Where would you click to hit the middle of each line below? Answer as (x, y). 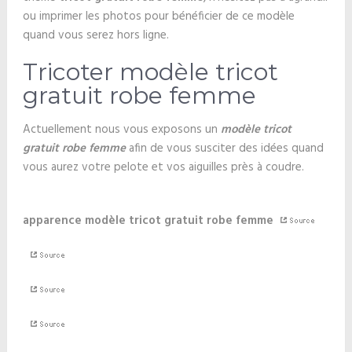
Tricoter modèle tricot (150, 72)
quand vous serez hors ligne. (95, 35)
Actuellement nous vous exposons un (121, 130)
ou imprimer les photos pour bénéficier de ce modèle (158, 16)
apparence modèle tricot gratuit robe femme (148, 221)
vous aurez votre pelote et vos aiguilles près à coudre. (163, 167)
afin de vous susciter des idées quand (224, 148)
